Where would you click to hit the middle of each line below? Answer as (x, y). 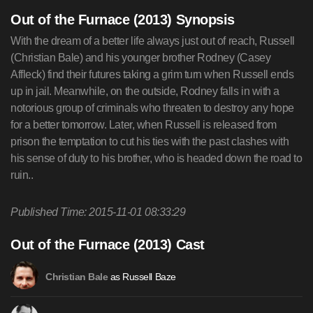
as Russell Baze (142, 277)
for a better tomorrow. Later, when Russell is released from (144, 125)
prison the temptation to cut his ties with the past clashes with (150, 141)
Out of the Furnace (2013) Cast (108, 245)
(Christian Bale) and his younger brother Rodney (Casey (141, 58)
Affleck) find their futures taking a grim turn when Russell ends (152, 74)
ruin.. (22, 175)
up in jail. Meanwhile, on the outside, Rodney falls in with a (145, 91)
